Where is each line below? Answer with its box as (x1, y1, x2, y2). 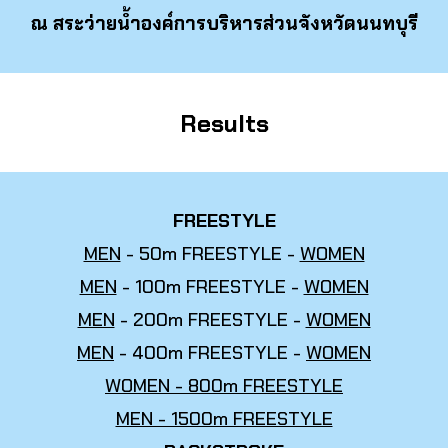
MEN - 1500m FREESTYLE (115, 406, 333, 431)
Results (179, 108, 269, 139)
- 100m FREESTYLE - (116, 274, 304, 299)
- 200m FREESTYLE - (114, 307, 306, 332)
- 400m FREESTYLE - (114, 340, 306, 365)
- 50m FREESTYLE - (120, 241, 300, 266)
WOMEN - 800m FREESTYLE (105, 373, 343, 398)
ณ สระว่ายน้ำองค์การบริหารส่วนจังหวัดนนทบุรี (30, 10, 418, 36)
